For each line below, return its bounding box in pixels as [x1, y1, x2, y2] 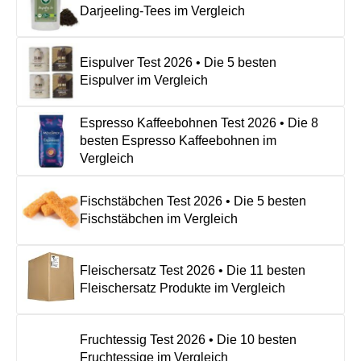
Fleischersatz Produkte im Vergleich [80, 280, 285, 295]
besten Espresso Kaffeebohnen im [80, 133, 276, 147]
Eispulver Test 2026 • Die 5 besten [80, 55, 276, 69]
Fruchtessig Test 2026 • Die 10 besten [80, 332, 297, 346]
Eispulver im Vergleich [80, 73, 208, 87]
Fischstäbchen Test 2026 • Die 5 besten [80, 193, 306, 208]
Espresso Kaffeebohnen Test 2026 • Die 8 [80, 115, 318, 130]
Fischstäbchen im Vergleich [80, 211, 238, 226]
